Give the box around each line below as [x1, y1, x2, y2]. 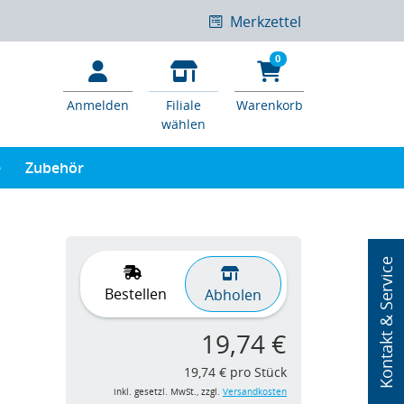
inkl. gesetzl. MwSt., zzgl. [114, 385, 223, 398]
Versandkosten [223, 385, 287, 398]
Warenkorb [235, 96, 303, 114]
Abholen [205, 284, 262, 305]
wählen [161, 115, 206, 133]
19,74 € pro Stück [184, 363, 287, 381]
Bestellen [104, 283, 167, 304]
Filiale [166, 96, 201, 114]
